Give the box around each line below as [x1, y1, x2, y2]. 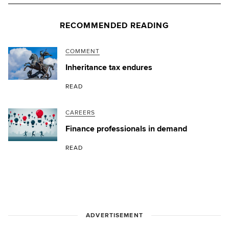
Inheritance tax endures [65, 62, 152, 73]
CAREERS [65, 108, 95, 117]
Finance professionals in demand [65, 123, 187, 134]
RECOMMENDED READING [60, 20, 169, 31]
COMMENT [65, 47, 100, 55]
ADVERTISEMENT [86, 211, 143, 219]
